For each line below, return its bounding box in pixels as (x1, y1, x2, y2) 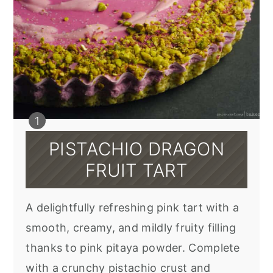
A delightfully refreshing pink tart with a (26, 201, 239, 214)
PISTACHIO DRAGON (49, 138, 224, 160)
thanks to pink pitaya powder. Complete (26, 241, 240, 255)
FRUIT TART (85, 160, 188, 182)
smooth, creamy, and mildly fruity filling (26, 221, 236, 235)
